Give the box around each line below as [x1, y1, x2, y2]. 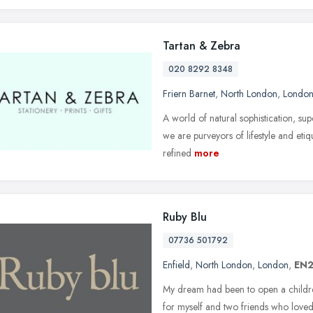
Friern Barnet [163, 86, 215, 101]
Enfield [163, 257, 190, 272]
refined [163, 145, 191, 160]
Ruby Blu [163, 208, 207, 225]
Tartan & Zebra [163, 37, 240, 54]
